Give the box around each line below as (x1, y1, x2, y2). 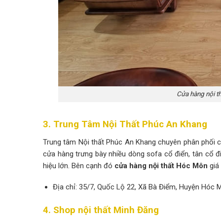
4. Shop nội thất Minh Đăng (43, 204, 159, 216)
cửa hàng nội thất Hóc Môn (114, 161, 210, 170)
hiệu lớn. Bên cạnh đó (43, 161, 114, 170)
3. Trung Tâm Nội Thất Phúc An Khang (43, 118, 207, 130)
